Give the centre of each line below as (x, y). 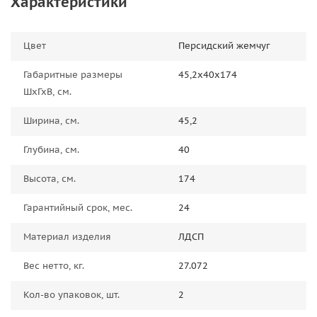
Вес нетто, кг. (57, 266)
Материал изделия (71, 237)
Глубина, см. (53, 150)
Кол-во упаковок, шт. (74, 295)
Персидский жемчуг (224, 46)
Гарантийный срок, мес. (80, 208)
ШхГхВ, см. (47, 92)
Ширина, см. (56, 121)
